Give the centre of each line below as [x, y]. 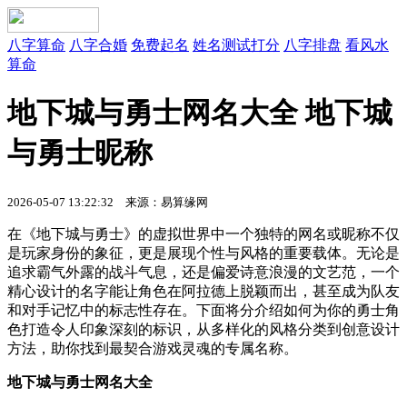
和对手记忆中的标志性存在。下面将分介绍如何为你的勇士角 [203, 310]
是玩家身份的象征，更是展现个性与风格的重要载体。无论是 [203, 253]
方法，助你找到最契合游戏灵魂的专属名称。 [153, 348]
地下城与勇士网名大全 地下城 [200, 113]
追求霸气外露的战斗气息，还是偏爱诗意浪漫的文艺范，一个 [203, 272]
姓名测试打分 [236, 45]
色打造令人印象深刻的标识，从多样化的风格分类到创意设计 [203, 329]
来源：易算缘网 [161, 202]
